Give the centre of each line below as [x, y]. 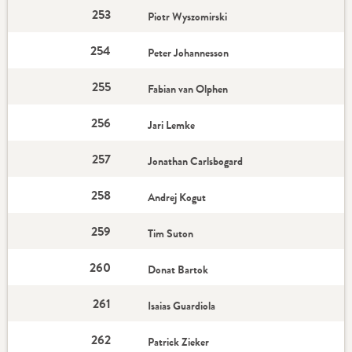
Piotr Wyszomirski [188, 16]
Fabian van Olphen [188, 89]
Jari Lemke [172, 125]
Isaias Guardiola [182, 306]
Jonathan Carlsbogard [196, 161]
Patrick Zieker [179, 342]
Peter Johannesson [189, 53]
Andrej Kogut [177, 197]
